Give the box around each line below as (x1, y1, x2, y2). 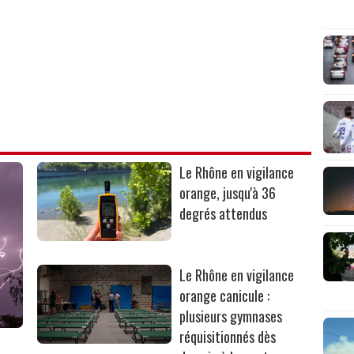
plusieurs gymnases (179, 305, 283, 326)
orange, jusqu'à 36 (179, 182, 277, 203)
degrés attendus (179, 202, 268, 224)
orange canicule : (179, 284, 270, 306)
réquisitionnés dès (179, 326, 277, 347)
